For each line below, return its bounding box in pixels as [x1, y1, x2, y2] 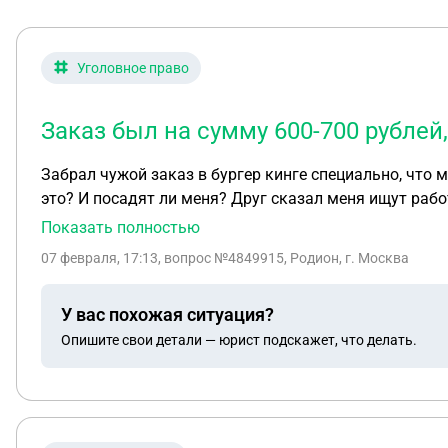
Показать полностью [41, 218, 200, 237]
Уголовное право [77, 60, 189, 76]
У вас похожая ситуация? [61, 303, 274, 325]
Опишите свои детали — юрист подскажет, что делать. [61, 331, 417, 348]
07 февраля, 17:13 [41, 250, 158, 266]
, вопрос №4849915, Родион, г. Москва [158, 250, 409, 266]
